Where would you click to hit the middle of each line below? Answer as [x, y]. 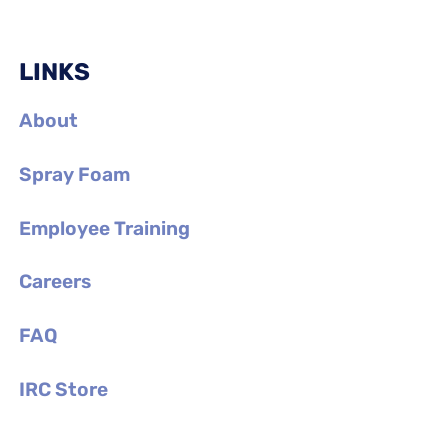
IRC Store [64, 390]
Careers [55, 282]
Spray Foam [75, 174]
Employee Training [105, 228]
